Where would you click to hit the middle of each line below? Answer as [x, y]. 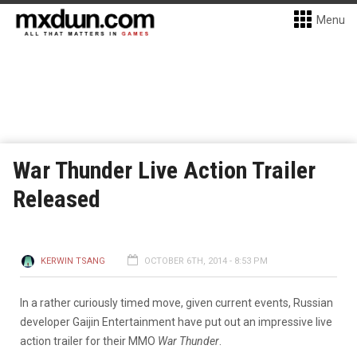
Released [57, 199]
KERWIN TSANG [73, 261]
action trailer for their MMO [89, 341]
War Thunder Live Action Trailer [164, 170]
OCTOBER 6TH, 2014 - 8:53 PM [206, 261]
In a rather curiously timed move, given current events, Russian [177, 303]
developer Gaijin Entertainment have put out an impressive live [176, 322]
